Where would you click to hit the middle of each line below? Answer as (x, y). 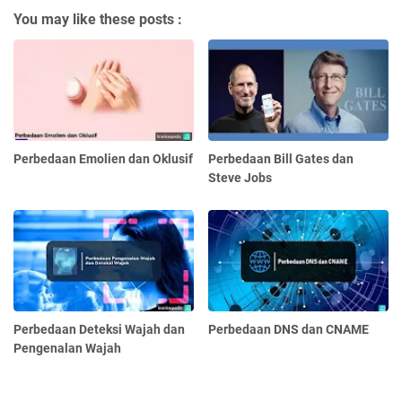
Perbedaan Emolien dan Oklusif (103, 159)
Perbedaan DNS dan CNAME (289, 330)
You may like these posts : (98, 20)
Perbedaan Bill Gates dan (281, 159)
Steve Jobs (240, 178)
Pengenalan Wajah (67, 349)
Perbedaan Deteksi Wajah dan (99, 330)
